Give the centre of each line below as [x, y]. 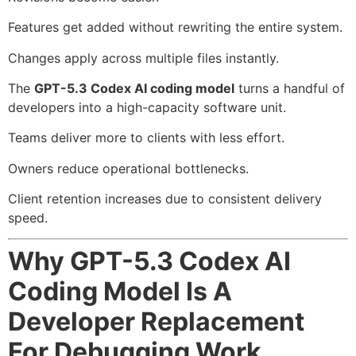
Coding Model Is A [120, 292]
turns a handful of [290, 88]
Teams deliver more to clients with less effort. [146, 138]
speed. [28, 218]
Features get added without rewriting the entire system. [175, 27]
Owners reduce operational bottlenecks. [128, 168]
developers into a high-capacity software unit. [147, 107]
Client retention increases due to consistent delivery [165, 199]
